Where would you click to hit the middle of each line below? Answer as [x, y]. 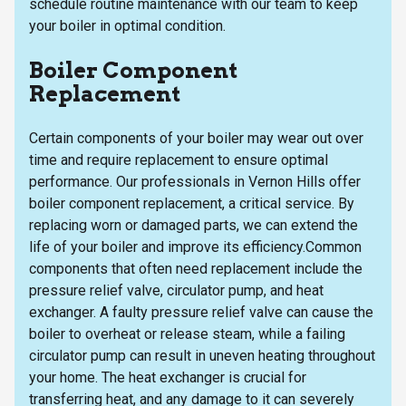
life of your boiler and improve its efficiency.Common [195, 246]
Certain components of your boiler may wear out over [196, 138]
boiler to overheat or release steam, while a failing [187, 333]
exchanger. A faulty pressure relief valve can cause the [201, 312]
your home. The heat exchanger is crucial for [168, 377]
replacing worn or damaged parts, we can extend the [193, 225]
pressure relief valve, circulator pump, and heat [176, 290]
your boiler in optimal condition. [127, 25]
